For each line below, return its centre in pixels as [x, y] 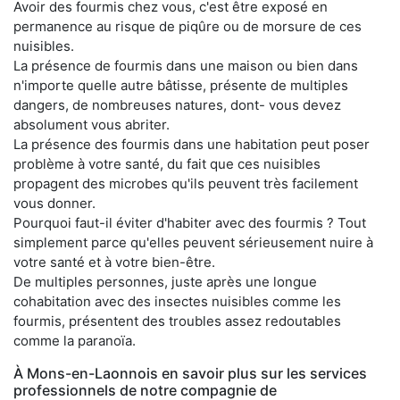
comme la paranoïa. [75, 340]
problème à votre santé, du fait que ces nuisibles [167, 163]
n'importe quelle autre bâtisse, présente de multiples [181, 85]
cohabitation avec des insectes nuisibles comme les [177, 301]
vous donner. [54, 203]
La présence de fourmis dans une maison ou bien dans [186, 65]
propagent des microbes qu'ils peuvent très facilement [186, 183]
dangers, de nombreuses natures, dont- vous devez [177, 104]
